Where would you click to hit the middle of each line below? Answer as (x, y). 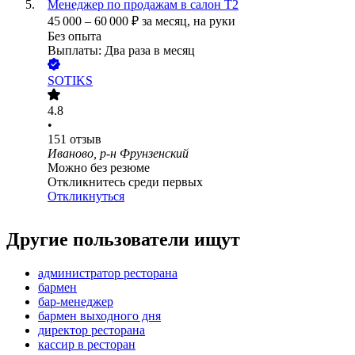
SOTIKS (70, 81)
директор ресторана (92, 330)
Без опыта (74, 36)
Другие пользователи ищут (123, 240)
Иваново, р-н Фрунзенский (118, 154)
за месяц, (168, 21)
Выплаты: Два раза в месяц (121, 51)
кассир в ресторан (87, 345)
